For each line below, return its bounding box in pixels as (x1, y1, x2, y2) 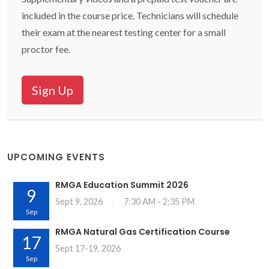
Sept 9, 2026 (55, 196, 103, 207)
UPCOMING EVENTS (7, 151, 105, 163)
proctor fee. (22, 43, 70, 55)
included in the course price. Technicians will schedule (22, 10, 238, 21)
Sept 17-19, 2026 (55, 243, 121, 253)
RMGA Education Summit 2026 (55, 179, 189, 191)
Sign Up (32, 83, 73, 97)
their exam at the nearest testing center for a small (22, 26, 226, 38)
